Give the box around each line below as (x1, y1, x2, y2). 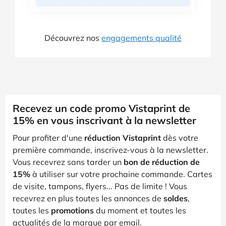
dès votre (161, 132, 198, 143)
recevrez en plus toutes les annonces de (13, 193, 163, 203)
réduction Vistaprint (84, 132, 161, 143)
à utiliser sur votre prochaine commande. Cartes (30, 168, 212, 179)
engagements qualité (101, 32, 182, 43)
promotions (51, 205, 94, 215)
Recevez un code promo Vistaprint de (13, 101, 190, 115)
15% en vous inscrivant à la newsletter (13, 114, 196, 127)
